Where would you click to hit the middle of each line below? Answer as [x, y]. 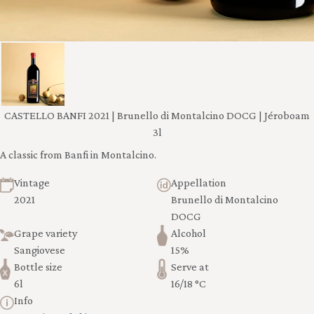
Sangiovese [40, 250]
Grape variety [46, 233]
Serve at [190, 266]
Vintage [32, 182]
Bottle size [38, 266]
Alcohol [189, 233]
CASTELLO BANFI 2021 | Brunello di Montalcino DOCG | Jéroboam [157, 115]
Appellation [199, 182]
